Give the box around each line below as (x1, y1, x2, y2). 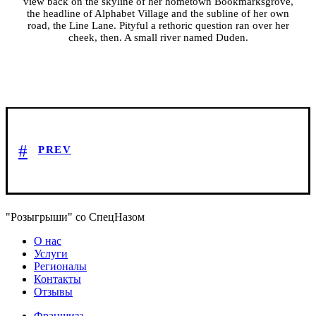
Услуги (34, 248, 68, 260)
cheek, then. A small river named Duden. (68, 32, 248, 44)
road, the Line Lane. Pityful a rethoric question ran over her (27, 20, 289, 32)
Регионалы (34, 260, 87, 273)
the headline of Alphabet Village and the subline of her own (27, 8, 289, 20)
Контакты (34, 273, 81, 286)
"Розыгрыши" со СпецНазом (6, 211, 145, 224)
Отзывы (34, 286, 73, 298)
